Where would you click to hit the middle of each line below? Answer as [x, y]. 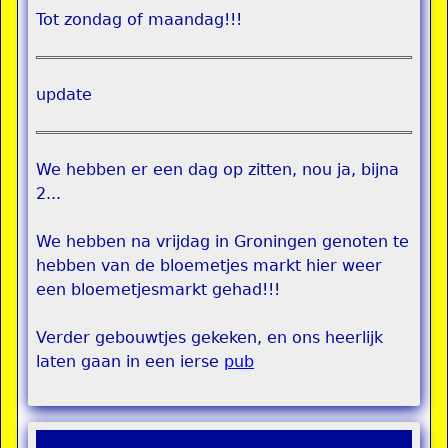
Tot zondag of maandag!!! [139, 19]
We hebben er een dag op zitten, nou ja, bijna [217, 169]
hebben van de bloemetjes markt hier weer [209, 265]
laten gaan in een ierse [130, 361]
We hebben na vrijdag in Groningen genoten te [222, 241]
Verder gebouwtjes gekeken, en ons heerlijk [209, 337]
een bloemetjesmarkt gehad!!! [158, 289]
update [64, 94]
